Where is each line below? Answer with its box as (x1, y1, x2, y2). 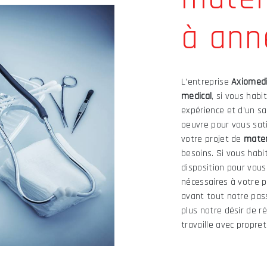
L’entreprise (181, 76, 232, 88)
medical (181, 90, 212, 103)
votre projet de (181, 133, 244, 145)
